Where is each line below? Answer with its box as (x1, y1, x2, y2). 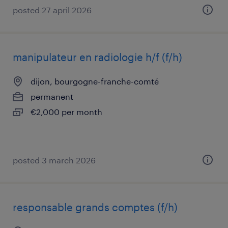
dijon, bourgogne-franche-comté (31, 76, 159, 86)
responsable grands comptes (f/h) (13, 201, 178, 213)
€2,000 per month (31, 107, 102, 117)
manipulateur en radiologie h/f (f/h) (13, 51, 182, 63)
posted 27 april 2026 (13, 5, 92, 15)
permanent (31, 92, 73, 101)
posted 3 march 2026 (13, 155, 96, 165)
